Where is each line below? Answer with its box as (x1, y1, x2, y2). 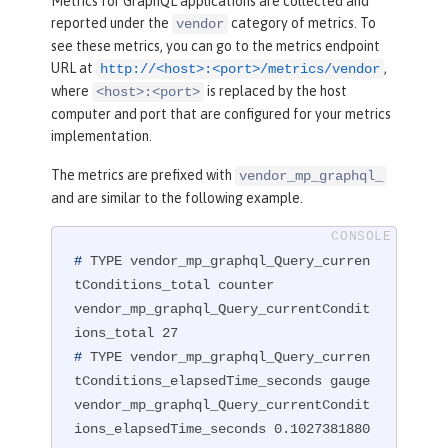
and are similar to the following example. (51, 189, 303, 206)
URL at (51, 59, 96, 76)
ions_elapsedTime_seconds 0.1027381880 (74, 421, 371, 438)
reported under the (51, 14, 172, 31)
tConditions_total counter (74, 277, 275, 294)
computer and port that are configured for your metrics (51, 105, 391, 122)
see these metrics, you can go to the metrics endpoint (51, 37, 380, 54)
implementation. (51, 127, 152, 144)
